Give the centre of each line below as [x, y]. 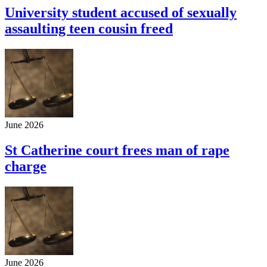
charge [26, 166]
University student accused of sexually [121, 12]
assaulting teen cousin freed [89, 28]
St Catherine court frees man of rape [117, 150]
